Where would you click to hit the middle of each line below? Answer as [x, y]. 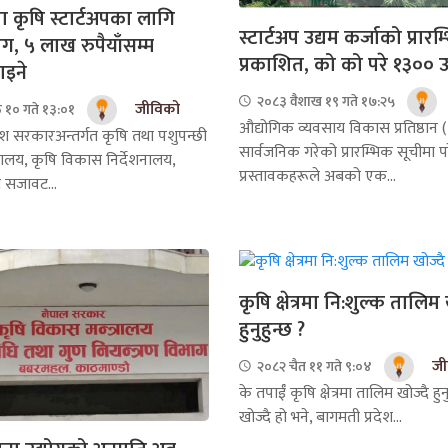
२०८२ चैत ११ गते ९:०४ [313, 367]
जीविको [157, 109]
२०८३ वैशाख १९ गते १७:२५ [324, 102]
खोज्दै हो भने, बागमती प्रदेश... [320, 417]
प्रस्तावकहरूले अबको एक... [317, 176]
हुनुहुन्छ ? [272, 329]
